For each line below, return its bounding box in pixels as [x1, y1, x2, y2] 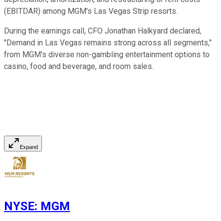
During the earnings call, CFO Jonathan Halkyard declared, [4, 26, 201, 36]
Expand [20, 144, 38, 150]
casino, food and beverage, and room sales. [4, 62, 155, 72]
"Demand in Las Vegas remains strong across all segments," [4, 38, 212, 48]
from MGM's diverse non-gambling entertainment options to [4, 50, 210, 60]
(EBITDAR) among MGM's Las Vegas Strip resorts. [4, 6, 178, 16]
